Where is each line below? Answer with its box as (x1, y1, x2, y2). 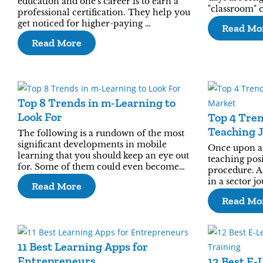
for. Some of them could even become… (18, 161, 185, 172)
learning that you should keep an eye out (18, 150, 189, 161)
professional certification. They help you (18, 7, 190, 18)
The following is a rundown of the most (18, 128, 184, 139)
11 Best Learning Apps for (18, 240, 148, 254)
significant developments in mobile (18, 139, 167, 150)
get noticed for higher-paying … (18, 18, 151, 29)
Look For (18, 110, 62, 124)
